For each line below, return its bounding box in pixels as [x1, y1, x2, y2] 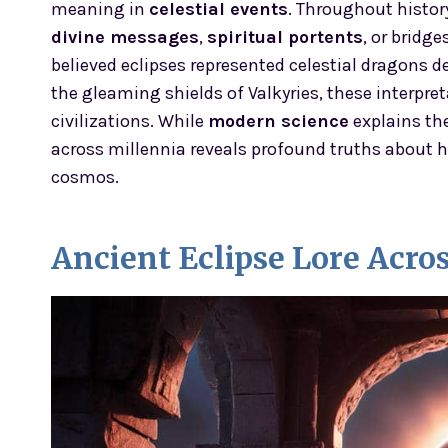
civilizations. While [51, 109, 208, 132]
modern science [208, 109, 349, 132]
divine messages [51, 25, 199, 48]
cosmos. [51, 165, 119, 188]
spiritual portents [207, 25, 363, 48]
